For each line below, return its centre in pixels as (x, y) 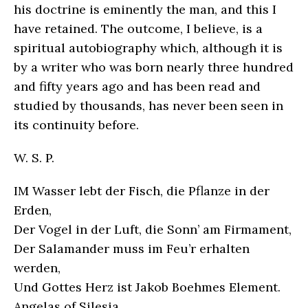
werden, (37, 267)
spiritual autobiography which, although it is (148, 47)
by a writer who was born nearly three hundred (154, 67)
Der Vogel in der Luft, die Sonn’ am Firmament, (153, 229)
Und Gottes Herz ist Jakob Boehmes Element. (147, 287)
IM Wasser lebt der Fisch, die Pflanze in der (142, 190)
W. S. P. (36, 157)
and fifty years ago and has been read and (137, 86)
